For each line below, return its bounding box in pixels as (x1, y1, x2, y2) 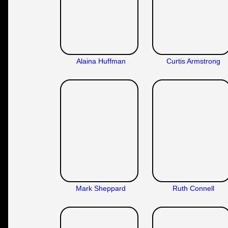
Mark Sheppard (76, 184, 126, 192)
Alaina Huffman (76, 56, 126, 65)
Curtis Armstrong (166, 56, 220, 65)
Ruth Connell (172, 184, 214, 192)
